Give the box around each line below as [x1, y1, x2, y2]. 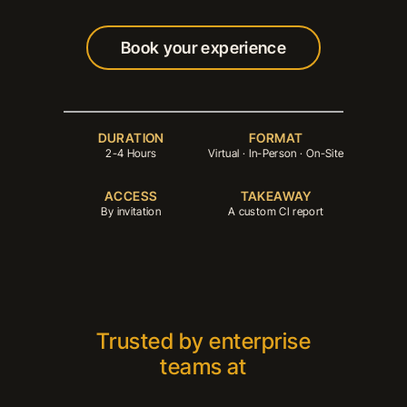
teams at [160, 353, 247, 380]
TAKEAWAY [240, 188, 312, 203]
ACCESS [104, 188, 158, 203]
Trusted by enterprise [95, 328, 312, 354]
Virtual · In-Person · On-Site [208, 146, 344, 160]
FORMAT [249, 130, 303, 145]
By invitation [101, 204, 162, 218]
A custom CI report [227, 204, 324, 218]
